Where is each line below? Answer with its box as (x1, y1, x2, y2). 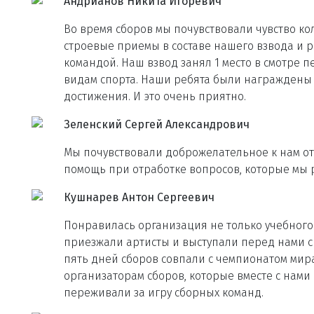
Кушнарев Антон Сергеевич (64, 191, 214, 204)
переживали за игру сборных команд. (64, 286, 264, 299)
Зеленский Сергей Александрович (64, 118, 250, 131)
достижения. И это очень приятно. (64, 90, 246, 103)
